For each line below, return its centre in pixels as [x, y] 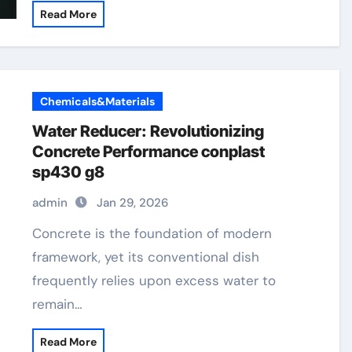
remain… [58, 304]
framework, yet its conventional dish [146, 257]
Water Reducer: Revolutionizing [148, 131]
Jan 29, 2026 [133, 203]
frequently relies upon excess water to [154, 280]
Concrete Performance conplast [149, 152]
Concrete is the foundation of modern [37, 233]
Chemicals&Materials [98, 101]
